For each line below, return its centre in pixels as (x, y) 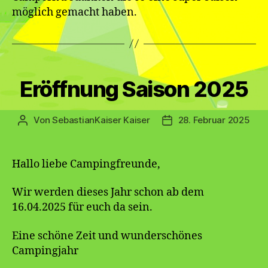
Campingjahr (45, 251)
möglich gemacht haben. (74, 12)
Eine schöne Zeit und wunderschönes (107, 236)
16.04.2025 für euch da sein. (82, 208)
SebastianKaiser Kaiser (101, 120)
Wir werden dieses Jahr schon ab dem (108, 193)
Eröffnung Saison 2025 (134, 89)
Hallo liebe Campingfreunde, (86, 164)
